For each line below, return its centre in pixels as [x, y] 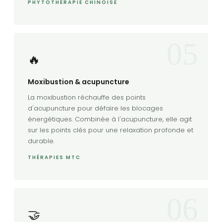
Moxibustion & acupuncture [79, 82]
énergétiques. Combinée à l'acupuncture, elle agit [110, 119]
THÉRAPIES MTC [54, 157]
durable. [41, 141]
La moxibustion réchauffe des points [87, 97]
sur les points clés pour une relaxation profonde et [111, 130]
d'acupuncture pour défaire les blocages [95, 108]
